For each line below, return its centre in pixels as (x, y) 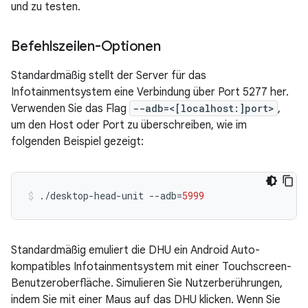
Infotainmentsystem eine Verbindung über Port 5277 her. (150, 92)
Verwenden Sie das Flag (70, 109)
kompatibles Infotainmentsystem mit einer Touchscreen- (151, 267)
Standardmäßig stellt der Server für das (109, 76)
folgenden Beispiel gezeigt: (77, 142)
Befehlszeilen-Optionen (86, 47)
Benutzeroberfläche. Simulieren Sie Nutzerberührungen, (147, 284)
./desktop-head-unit (91, 196)
